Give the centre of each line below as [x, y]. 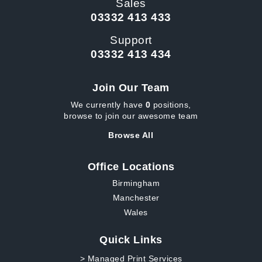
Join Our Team [131, 87]
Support [131, 40]
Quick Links [131, 240]
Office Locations [131, 167]
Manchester [136, 198]
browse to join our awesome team [131, 116]
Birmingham [136, 183]
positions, [171, 104]
